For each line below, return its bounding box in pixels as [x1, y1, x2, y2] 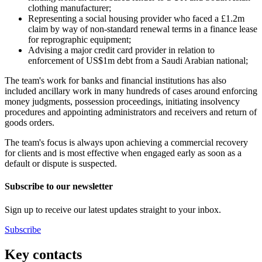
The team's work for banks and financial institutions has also [5, 75, 226, 86]
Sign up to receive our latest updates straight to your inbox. [5, 204, 221, 215]
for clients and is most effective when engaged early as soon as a [5, 148, 242, 158]
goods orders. [5, 118, 54, 128]
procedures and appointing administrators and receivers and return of [5, 107, 257, 118]
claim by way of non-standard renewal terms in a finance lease [28, 24, 257, 35]
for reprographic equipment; [28, 35, 131, 45]
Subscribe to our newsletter [5, 181, 113, 192]
